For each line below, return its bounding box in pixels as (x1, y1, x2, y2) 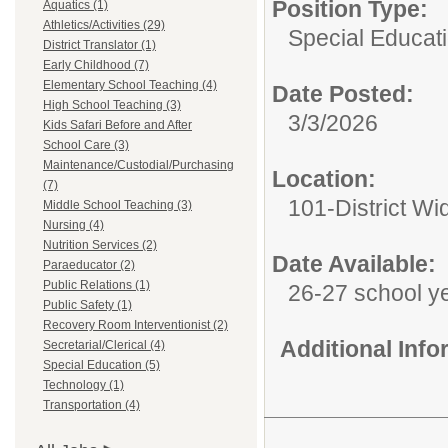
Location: (272, 166, 376, 192)
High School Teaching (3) (43, 98, 181, 112)
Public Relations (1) (43, 278, 150, 292)
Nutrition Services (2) (43, 238, 157, 252)
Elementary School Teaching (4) (43, 78, 217, 92)
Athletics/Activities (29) (43, 18, 165, 32)
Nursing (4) (43, 218, 104, 232)
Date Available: (272, 251, 436, 277)
